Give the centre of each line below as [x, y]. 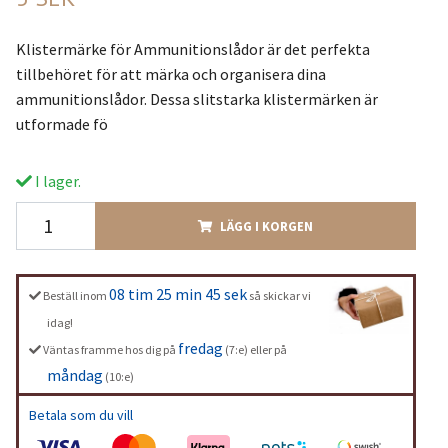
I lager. [56, 180]
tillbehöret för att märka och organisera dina [170, 73]
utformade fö [61, 123]
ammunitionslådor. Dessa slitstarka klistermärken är [196, 98]
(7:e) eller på [254, 349]
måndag [74, 374]
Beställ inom [75, 295]
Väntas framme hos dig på [110, 349]
